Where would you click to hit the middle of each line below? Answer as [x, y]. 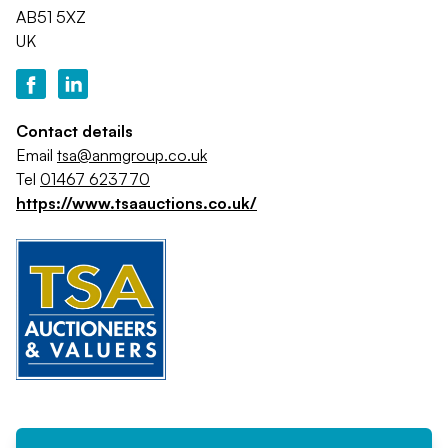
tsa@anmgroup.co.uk [132, 155]
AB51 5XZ [51, 17]
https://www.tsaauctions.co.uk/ [136, 203]
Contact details [74, 131]
